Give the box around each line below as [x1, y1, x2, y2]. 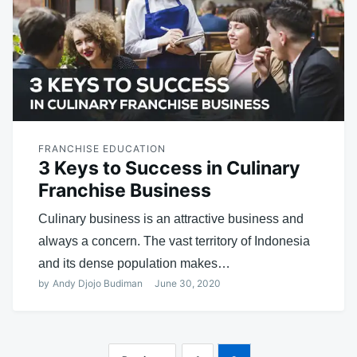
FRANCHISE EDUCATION [38, 142, 166, 155]
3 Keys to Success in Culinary [38, 156, 300, 179]
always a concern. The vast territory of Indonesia [38, 233, 310, 248]
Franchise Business [38, 178, 211, 202]
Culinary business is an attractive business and [38, 211, 304, 226]
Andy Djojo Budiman [53, 277, 143, 289]
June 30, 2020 [155, 277, 221, 289]
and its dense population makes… [38, 256, 230, 270]
